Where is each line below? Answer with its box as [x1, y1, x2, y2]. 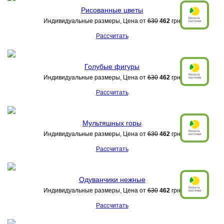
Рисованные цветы [81, 6, 143, 14]
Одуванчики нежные [78, 175, 145, 183]
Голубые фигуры [84, 62, 139, 70]
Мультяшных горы [82, 119, 141, 127]
